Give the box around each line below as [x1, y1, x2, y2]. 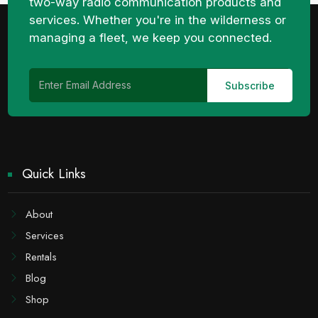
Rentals [26, 249, 57, 265]
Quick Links [22, 164, 87, 183]
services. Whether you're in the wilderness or [29, 13, 287, 27]
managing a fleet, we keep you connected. [29, 31, 273, 45]
